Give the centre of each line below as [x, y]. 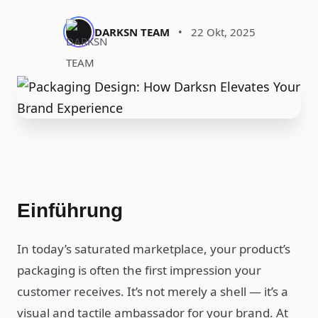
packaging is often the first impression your [139, 270]
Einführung [70, 210]
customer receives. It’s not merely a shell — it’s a [153, 291]
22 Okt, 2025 [223, 32]
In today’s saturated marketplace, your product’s [154, 249]
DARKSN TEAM [132, 32]
